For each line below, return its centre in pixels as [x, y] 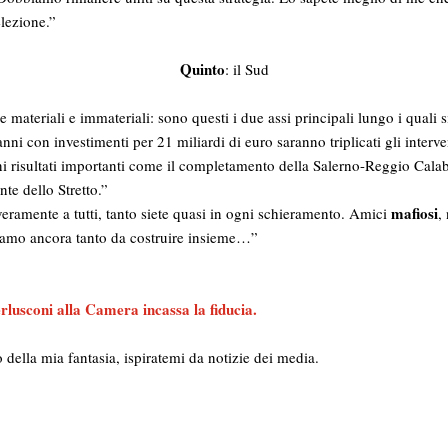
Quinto [202, 68]
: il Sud [246, 68]
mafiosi [414, 212]
